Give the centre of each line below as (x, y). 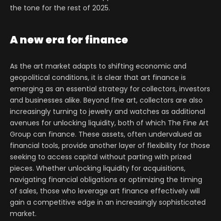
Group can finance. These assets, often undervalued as (106, 134)
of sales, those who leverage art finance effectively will (105, 191)
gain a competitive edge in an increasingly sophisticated (108, 203)
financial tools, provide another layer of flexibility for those (110, 146)
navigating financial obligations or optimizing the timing (106, 180)
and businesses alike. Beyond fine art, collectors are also (106, 100)
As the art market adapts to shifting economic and (98, 66)
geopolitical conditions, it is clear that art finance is (98, 78)
